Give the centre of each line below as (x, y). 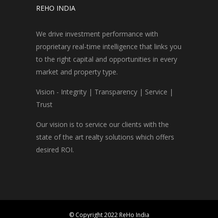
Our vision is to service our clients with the (102, 125)
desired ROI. (55, 150)
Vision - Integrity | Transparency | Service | (105, 92)
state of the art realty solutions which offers (105, 137)
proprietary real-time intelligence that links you (109, 47)
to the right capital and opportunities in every (107, 59)
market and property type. (77, 72)
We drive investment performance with (97, 34)
